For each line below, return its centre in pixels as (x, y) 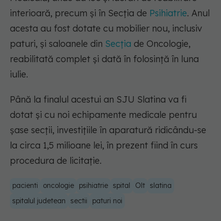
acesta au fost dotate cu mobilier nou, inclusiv (106, 29)
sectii (79, 201)
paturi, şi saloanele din (57, 44)
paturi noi (107, 201)
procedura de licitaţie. (56, 161)
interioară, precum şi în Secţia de (80, 13)
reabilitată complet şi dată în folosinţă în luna (104, 59)
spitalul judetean (39, 201)
